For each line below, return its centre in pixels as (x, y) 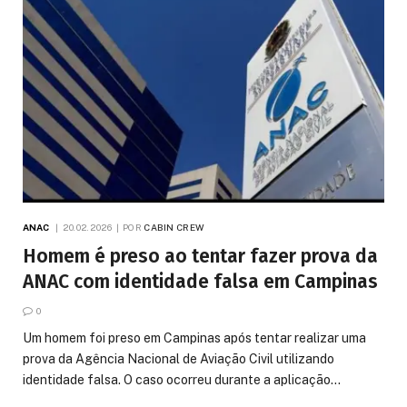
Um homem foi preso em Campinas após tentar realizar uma (194, 338)
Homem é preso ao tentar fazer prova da (200, 257)
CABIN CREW (174, 228)
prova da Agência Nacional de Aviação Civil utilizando (179, 359)
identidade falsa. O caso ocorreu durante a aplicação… (182, 380)
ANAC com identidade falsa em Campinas (200, 282)
